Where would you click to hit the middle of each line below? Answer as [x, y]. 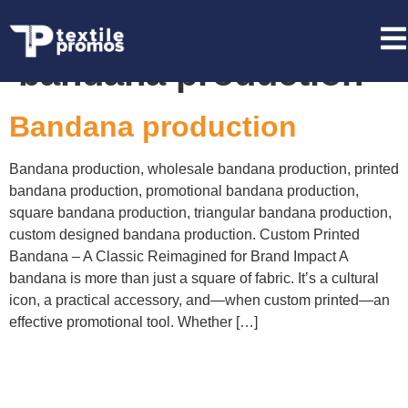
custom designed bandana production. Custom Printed [184, 235]
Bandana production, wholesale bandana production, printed [204, 169]
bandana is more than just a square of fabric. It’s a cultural [194, 278]
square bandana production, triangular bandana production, [200, 213]
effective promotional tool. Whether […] [133, 322]
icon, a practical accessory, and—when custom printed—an [199, 300]
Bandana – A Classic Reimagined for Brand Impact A [178, 256]
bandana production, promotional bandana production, [184, 191]
